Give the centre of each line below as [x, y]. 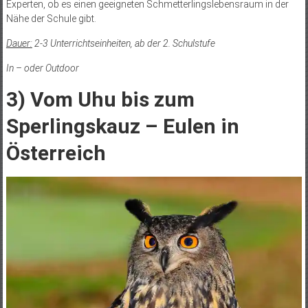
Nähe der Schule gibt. [51, 18]
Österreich [56, 153]
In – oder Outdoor [42, 68]
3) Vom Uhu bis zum [100, 99]
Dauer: [19, 43]
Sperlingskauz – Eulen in [122, 126]
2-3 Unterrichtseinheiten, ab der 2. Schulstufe [123, 43]
